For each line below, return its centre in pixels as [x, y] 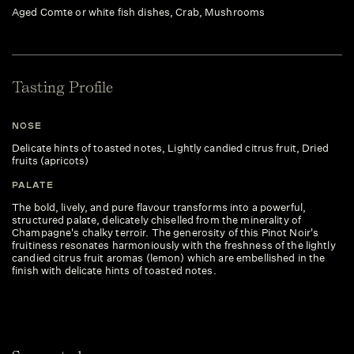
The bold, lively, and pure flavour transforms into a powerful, [159, 207]
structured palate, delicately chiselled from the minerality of [157, 220]
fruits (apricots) [51, 161]
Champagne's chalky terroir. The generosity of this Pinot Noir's [166, 233]
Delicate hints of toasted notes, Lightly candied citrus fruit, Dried [170, 148]
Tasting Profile [63, 87]
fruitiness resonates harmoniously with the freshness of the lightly [174, 245]
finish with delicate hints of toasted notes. [114, 271]
